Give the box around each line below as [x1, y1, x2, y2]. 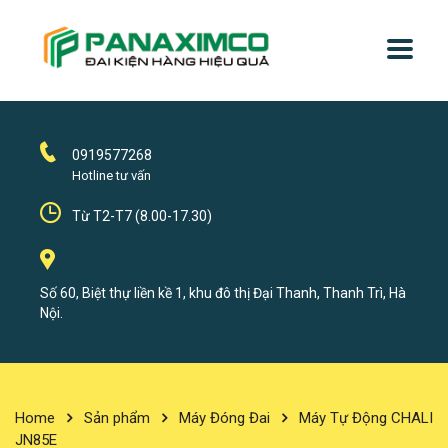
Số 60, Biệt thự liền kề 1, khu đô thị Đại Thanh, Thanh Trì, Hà [40, 285, 406, 302]
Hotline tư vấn [72, 168, 151, 184]
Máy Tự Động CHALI [299, 409, 433, 428]
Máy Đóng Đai [179, 409, 270, 428]
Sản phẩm [84, 409, 150, 428]
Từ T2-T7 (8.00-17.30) [72, 208, 212, 225]
